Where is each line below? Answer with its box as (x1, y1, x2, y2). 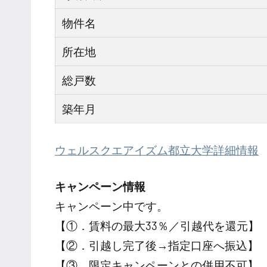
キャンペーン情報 (55, 179, 145, 194)
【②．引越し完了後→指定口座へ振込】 (55, 238, 259, 253)
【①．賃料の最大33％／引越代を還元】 (55, 219, 259, 233)
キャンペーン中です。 (55, 199, 168, 213)
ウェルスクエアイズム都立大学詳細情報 (55, 143, 259, 157)
